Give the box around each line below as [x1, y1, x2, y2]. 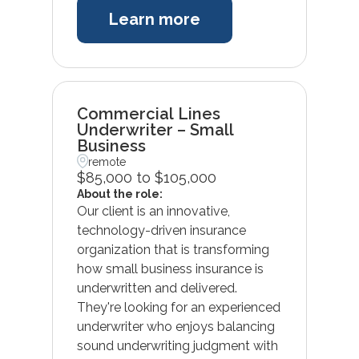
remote [88, 155, 127, 168]
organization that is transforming [76, 241, 269, 257]
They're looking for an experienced [76, 299, 280, 315]
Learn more [108, 9, 200, 29]
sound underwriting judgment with [76, 337, 278, 353]
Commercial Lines [76, 103, 220, 123]
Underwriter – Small [76, 119, 234, 139]
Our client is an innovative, [76, 203, 230, 219]
